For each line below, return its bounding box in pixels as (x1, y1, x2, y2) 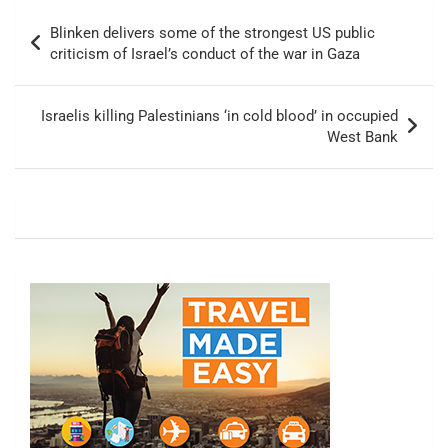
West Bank (327, 128, 398, 147)
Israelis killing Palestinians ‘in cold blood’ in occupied (41, 107, 398, 126)
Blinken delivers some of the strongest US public (50, 24, 375, 43)
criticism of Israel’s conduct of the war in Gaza (50, 45, 360, 64)
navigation (14, 35, 128, 65)
